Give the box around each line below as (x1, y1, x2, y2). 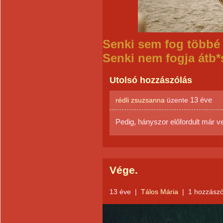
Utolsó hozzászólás (110, 75, 192, 85)
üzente (165, 96, 190, 104)
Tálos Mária (141, 188, 180, 196)
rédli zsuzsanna (115, 96, 165, 104)
